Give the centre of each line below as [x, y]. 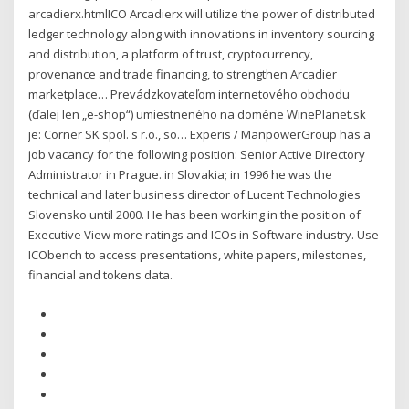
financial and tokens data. [101, 275]
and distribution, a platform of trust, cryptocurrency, [171, 54]
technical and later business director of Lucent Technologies [195, 195]
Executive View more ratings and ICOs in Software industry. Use [204, 235]
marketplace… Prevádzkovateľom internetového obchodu [189, 94]
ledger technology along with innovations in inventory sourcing [202, 34]
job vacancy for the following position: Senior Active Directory [197, 155]
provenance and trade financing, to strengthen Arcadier [183, 74]
